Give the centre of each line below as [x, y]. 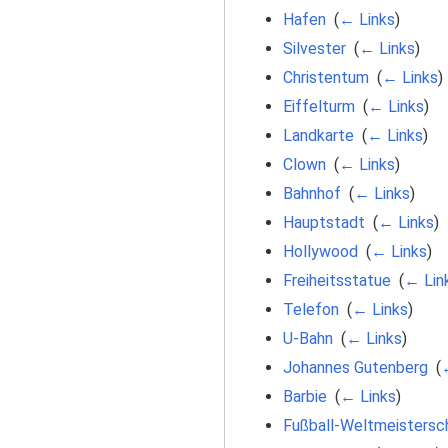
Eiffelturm [318, 106]
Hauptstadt [323, 222]
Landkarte [318, 135]
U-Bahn [307, 338]
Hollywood [320, 251]
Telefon [310, 309]
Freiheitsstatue [336, 280]
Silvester [314, 48]
